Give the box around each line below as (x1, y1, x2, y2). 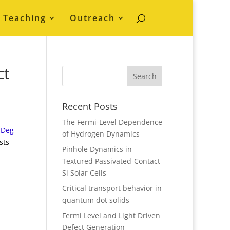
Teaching (3, 12, 46, 24)
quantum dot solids (62, 195, 129, 205)
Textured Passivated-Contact (62, 156, 160, 166)
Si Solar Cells (62, 168, 106, 178)
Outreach (70, 12, 115, 24)
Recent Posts (62, 100, 118, 112)
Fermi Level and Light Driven (62, 210, 160, 220)
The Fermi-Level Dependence (62, 117, 162, 127)
